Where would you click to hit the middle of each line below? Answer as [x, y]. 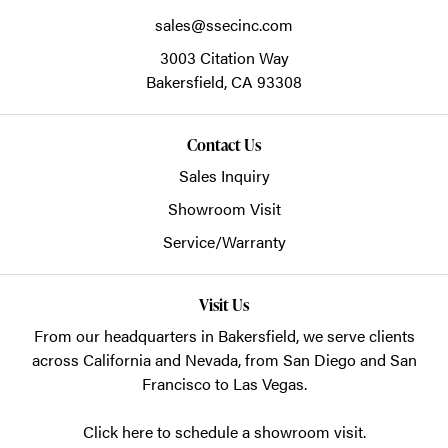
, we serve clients [355, 336]
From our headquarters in [125, 336]
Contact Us [224, 145]
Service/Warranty [224, 242]
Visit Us [224, 305]
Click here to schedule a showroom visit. [224, 432]
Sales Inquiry [224, 176]
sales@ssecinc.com [224, 25]
